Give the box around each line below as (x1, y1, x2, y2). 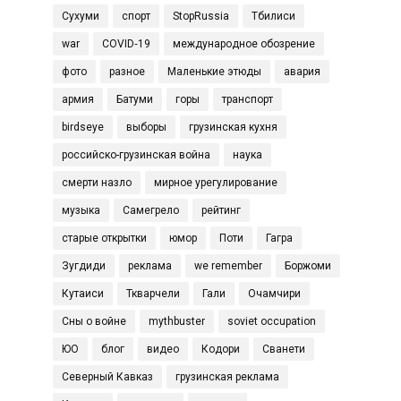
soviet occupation (227, 315, 316, 328)
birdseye (62, 121, 104, 133)
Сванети (262, 343, 305, 355)
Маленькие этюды (167, 65, 261, 78)
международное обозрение (173, 38, 315, 50)
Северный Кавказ (62, 371, 153, 383)
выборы (126, 121, 166, 133)
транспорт (222, 93, 273, 106)
